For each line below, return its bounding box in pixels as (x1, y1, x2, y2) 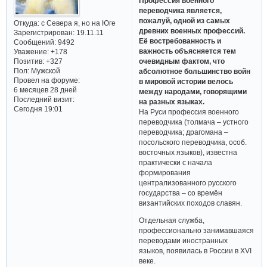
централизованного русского (139, 179, 237, 187)
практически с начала (139, 159, 213, 167)
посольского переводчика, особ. (139, 138, 247, 147)
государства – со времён (139, 189, 223, 197)
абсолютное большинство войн (139, 67, 251, 76)
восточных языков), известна (139, 148, 238, 157)
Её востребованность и (139, 37, 222, 45)
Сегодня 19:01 (13, 104, 63, 113)
